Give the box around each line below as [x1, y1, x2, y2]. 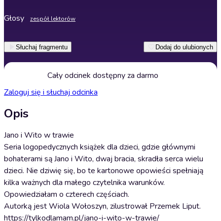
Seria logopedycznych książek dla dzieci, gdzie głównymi [4, 142, 195, 152]
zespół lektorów [30, 15, 75, 23]
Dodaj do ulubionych [155, 43, 213, 51]
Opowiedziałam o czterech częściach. [4, 189, 129, 200]
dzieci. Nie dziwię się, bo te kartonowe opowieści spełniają [4, 165, 203, 176]
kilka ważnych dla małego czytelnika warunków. [4, 177, 165, 188]
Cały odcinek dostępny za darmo [47, 70, 158, 81]
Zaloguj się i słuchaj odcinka [4, 87, 98, 98]
